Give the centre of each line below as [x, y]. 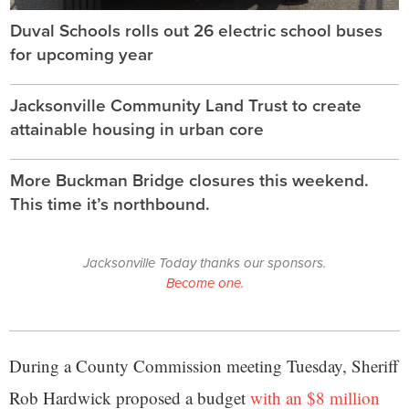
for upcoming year [82, 55]
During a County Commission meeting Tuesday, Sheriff [204, 366]
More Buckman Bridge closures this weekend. [189, 181]
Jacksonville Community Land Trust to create [186, 106]
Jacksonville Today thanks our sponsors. [204, 263]
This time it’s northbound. [110, 204]
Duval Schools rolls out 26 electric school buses [196, 31]
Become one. [204, 283]
